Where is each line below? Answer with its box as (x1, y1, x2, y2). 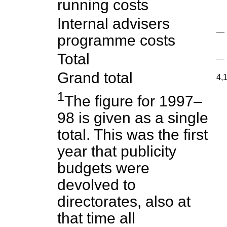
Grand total (57, 69, 133, 86)
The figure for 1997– (64, 93, 202, 110)
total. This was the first (57, 126, 208, 143)
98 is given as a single (57, 109, 208, 127)
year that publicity (57, 143, 176, 160)
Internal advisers (57, 15, 170, 32)
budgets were (57, 160, 149, 177)
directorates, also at (57, 193, 191, 210)
